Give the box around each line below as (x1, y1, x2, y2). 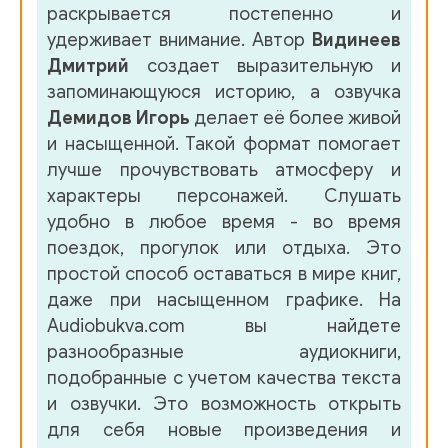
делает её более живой (190, 107, 401, 130)
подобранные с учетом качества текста (47, 367, 401, 390)
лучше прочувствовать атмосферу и (47, 159, 401, 182)
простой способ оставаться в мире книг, (47, 263, 401, 286)
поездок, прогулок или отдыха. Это (47, 237, 401, 260)
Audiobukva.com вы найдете (47, 315, 401, 338)
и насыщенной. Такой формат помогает (47, 133, 401, 156)
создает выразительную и (129, 55, 401, 78)
